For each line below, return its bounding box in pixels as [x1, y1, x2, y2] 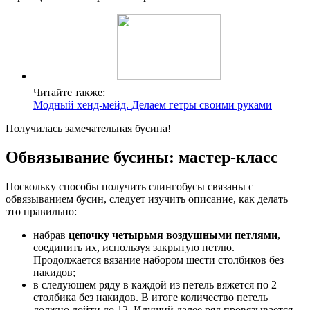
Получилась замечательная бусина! [6, 122, 171, 134]
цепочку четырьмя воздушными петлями [69, 229, 277, 241]
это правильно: [6, 206, 77, 218]
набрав [33, 229, 69, 241]
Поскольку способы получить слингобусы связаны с [6, 181, 253, 193]
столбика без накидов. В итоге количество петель [33, 291, 268, 304]
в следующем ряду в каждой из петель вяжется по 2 [33, 279, 277, 291]
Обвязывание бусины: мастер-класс [6, 148, 278, 167]
